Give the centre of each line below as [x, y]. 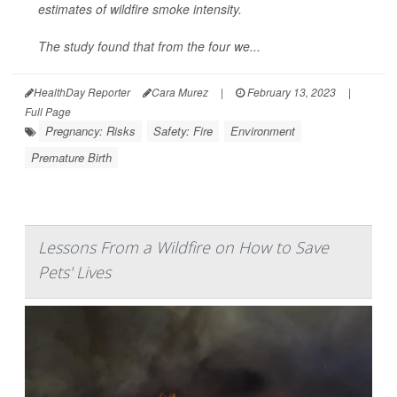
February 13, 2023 [290, 91]
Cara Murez [180, 91]
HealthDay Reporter [82, 91]
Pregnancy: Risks [90, 130]
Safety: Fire [183, 130]
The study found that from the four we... [149, 46]
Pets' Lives [74, 272]
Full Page [48, 111]
